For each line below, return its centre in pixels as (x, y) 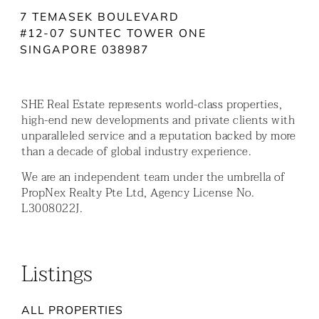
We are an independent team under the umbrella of (153, 177)
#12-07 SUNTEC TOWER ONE (113, 33)
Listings (57, 275)
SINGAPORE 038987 (84, 49)
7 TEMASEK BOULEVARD (99, 17)
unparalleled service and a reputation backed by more (159, 136)
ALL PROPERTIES (73, 310)
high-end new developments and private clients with (158, 120)
